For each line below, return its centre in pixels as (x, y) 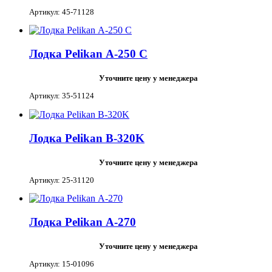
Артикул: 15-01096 (62, 264)
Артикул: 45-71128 (62, 12)
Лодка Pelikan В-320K (87, 138)
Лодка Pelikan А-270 (83, 222)
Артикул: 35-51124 (62, 96)
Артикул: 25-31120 (62, 180)
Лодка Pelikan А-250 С (88, 54)
